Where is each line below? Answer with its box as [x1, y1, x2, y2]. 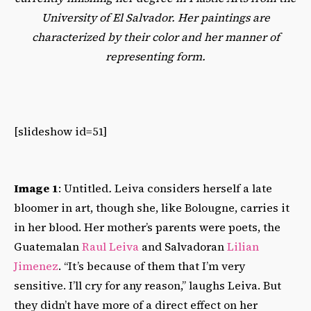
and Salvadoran [139, 238, 227, 254]
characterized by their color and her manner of [31, 28, 280, 44]
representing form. [106, 48, 205, 64]
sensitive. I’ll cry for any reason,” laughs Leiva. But [14, 277, 281, 293]
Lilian [227, 238, 259, 254]
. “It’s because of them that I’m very [58, 258, 245, 274]
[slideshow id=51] [14, 123, 107, 139]
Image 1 [14, 180, 58, 196]
